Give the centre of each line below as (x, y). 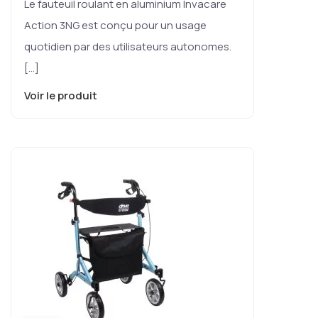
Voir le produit (62, 95)
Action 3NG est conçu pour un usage (115, 25)
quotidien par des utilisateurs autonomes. (128, 46)
